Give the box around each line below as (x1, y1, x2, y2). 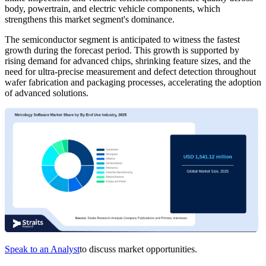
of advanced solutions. (5, 88, 88, 99)
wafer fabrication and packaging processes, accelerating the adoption (5, 77, 261, 88)
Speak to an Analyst (5, 244, 80, 255)
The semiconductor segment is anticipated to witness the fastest (5, 34, 240, 45)
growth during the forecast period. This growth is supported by (5, 45, 239, 56)
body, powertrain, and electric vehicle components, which (5, 4, 220, 14)
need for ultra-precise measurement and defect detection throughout (5, 66, 256, 77)
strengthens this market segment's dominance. (5, 14, 175, 25)
